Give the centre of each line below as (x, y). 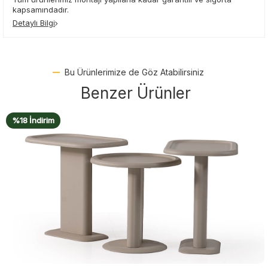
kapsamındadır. (41, 9)
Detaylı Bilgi (34, 22)
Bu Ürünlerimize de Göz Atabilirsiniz (134, 72)
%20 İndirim (42, 120)
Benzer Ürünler (135, 93)
